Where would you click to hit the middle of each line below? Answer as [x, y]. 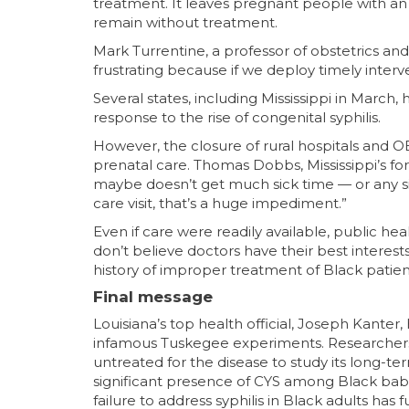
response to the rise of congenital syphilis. [237, 117]
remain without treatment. [185, 22]
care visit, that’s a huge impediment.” [220, 203]
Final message [153, 296]
